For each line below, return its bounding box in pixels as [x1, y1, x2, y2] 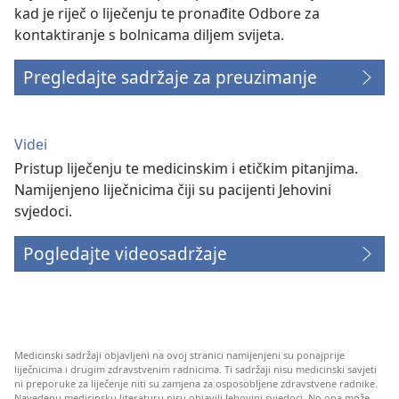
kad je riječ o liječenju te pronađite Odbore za [14, 4, 320, 24]
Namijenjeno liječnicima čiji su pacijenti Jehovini [14, 180, 331, 200]
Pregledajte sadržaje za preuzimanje [23, 65, 317, 90]
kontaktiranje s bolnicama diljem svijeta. [14, 25, 284, 45]
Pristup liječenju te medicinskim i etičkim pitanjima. [14, 159, 358, 179]
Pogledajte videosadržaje [23, 241, 227, 266]
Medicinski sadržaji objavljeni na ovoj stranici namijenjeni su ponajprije [14, 348, 345, 362]
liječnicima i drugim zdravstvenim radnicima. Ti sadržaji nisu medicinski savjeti [14, 362, 377, 377]
